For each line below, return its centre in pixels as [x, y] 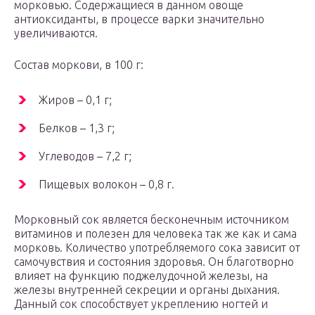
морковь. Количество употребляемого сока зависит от [157, 248]
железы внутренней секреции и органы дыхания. [147, 290]
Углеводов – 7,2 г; [85, 156]
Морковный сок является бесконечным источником [152, 220]
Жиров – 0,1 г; [75, 100]
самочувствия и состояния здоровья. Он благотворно [154, 262]
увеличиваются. [56, 33]
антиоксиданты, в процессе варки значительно [139, 19]
